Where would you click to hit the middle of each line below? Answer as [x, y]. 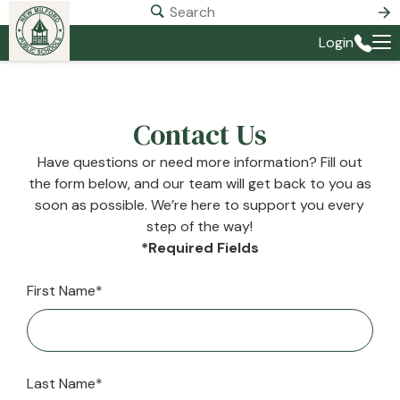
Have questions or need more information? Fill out [200, 162]
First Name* [65, 291]
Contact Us [200, 135]
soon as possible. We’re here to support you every [200, 205]
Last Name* [65, 383]
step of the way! [200, 226]
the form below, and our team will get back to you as [200, 183]
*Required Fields [200, 248]
